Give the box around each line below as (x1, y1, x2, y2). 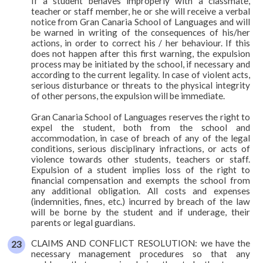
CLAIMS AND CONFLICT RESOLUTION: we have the (31, 237, 251, 248)
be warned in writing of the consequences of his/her (31, 26, 251, 38)
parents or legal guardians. (31, 217, 135, 228)
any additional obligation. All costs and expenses (31, 185, 251, 196)
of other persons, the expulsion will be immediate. (31, 90, 225, 101)
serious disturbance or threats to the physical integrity (31, 79, 251, 90)
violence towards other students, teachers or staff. (31, 153, 251, 164)
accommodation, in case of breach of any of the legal (31, 132, 251, 143)
